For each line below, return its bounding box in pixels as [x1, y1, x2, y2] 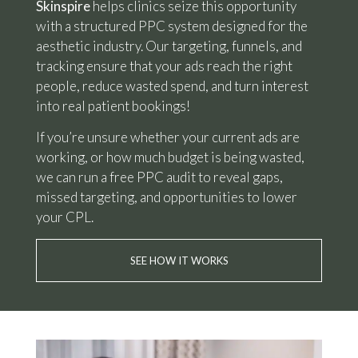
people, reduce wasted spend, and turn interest [35, 78, 308, 95]
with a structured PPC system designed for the [35, 18, 308, 35]
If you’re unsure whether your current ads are [35, 129, 300, 146]
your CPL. [35, 209, 93, 226]
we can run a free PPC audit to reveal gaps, [35, 169, 283, 186]
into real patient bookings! [35, 97, 190, 115]
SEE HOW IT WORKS [129, 253, 229, 267]
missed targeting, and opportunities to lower [35, 189, 297, 206]
